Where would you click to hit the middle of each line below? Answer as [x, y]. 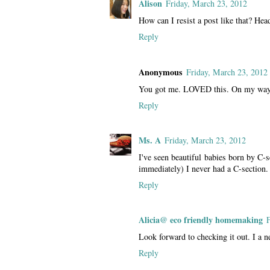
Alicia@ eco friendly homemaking [201, 219]
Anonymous [161, 72]
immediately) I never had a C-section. [203, 168]
